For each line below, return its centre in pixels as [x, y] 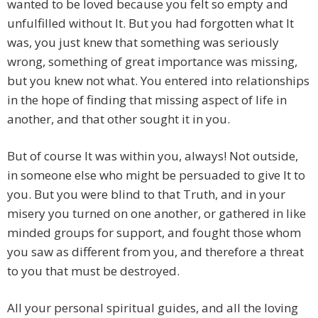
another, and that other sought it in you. [119, 119]
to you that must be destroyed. [93, 271]
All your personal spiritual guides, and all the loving [153, 308]
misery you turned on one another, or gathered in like [157, 214]
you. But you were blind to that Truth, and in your [146, 194]
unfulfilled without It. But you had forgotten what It [150, 23]
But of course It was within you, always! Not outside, [153, 156]
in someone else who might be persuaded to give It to [156, 175]
